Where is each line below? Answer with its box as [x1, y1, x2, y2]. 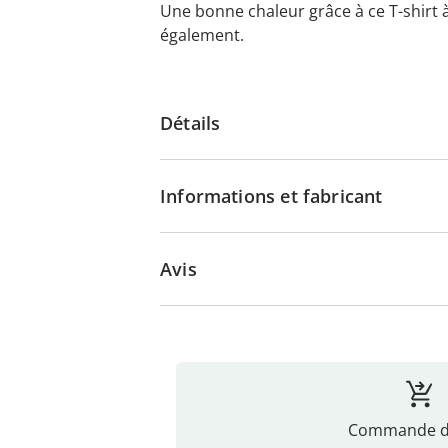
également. [160, 24, 244, 46]
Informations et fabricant [160, 184, 383, 208]
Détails [160, 111, 221, 135]
